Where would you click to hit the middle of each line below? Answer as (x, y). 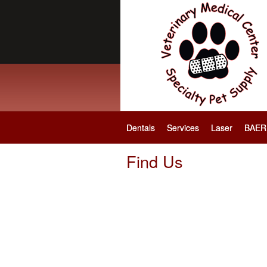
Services (183, 128)
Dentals (141, 128)
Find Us (155, 161)
